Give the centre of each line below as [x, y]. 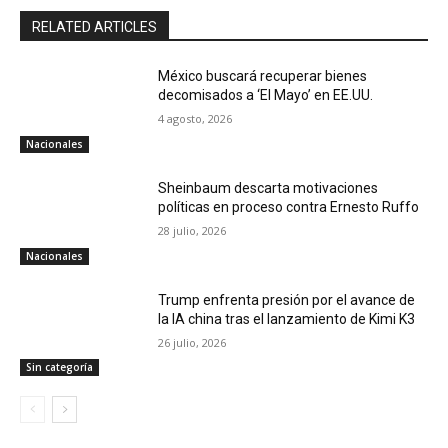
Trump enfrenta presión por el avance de [287, 299]
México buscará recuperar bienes [263, 76]
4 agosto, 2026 [195, 119]
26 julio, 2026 [192, 342]
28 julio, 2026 [192, 230]
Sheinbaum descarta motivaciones [268, 187]
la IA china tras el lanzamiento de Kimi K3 [287, 318]
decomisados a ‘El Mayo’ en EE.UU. [266, 95]
